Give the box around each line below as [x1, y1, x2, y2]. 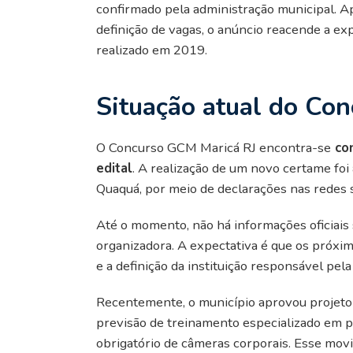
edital [96, 158, 132, 177]
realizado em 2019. [96, 40, 207, 59]
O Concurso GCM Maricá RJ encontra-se [96, 138, 331, 157]
